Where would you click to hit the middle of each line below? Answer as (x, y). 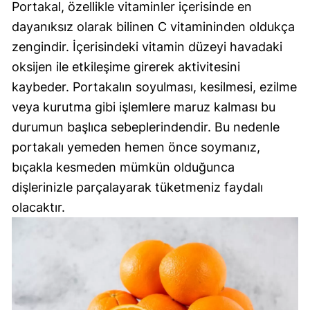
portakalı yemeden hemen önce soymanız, (136, 147)
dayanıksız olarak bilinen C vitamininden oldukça (153, 26)
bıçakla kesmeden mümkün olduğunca (123, 167)
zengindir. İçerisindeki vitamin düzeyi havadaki (147, 46)
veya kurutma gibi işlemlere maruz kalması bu (144, 107)
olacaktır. (38, 207)
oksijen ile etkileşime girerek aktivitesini (126, 66)
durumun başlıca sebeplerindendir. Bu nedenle (146, 127)
